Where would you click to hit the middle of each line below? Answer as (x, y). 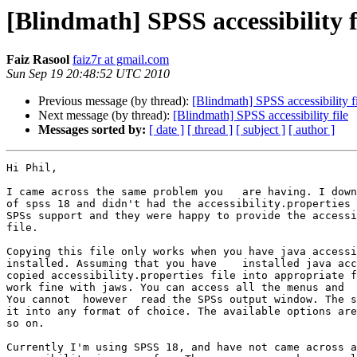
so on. (25, 324)
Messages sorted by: (92, 130)
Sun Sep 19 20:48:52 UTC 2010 (88, 74)
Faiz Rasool (38, 60)
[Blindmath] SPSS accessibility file (261, 116)
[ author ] (312, 130)
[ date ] (167, 130)
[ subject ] (261, 130)
